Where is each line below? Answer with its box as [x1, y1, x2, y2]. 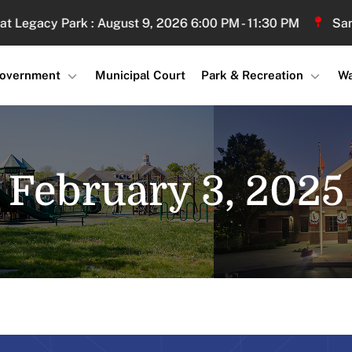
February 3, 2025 [8, 168, 344, 214]
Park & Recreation [200, 68, 303, 82]
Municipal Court [94, 68, 185, 82]
